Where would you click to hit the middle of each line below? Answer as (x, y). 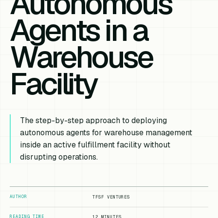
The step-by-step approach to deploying (94, 121)
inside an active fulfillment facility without (95, 145)
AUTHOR (18, 196)
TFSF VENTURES (111, 197)
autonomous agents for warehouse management (106, 133)
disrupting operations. (59, 157)
